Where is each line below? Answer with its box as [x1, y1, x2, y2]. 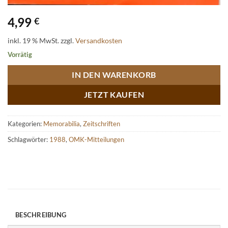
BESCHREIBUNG [15, 211, 67, 219]
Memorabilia [43, 119, 80, 128]
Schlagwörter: [8, 135, 49, 144]
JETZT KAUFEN [83, 90, 145, 99]
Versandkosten [75, 36, 122, 45]
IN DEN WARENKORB [72, 70, 156, 79]
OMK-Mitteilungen [69, 135, 124, 144]
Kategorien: [8, 119, 43, 128]
